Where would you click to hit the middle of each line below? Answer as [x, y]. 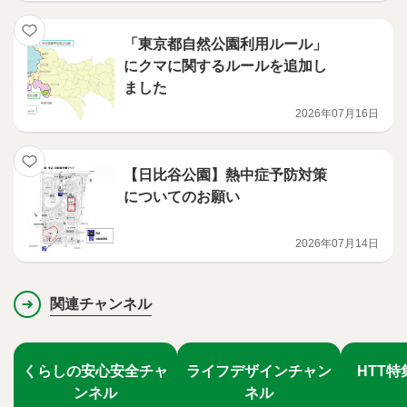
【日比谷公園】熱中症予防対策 [225, 175]
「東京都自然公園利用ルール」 [225, 45]
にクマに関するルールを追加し [225, 66]
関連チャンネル [101, 304]
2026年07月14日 [337, 244]
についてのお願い [182, 197]
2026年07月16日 [337, 114]
